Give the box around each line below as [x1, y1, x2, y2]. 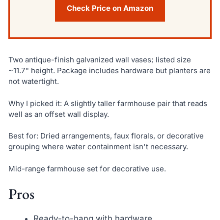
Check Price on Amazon [67, 3, 153, 13]
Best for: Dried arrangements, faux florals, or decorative [8, 131, 204, 141]
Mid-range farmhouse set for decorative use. [8, 164, 166, 173]
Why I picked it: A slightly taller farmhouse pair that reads [8, 98, 207, 108]
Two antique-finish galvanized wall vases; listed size [8, 55, 191, 64]
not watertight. [8, 76, 59, 86]
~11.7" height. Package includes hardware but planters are [8, 65, 211, 75]
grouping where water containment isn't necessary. [8, 142, 188, 152]
